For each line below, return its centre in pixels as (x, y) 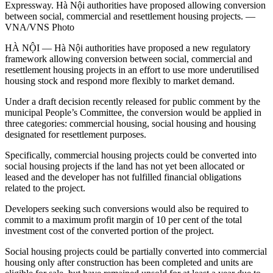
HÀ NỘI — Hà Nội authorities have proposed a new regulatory (128, 48)
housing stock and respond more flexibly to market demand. (120, 81)
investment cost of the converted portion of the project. (109, 231)
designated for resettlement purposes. (76, 135)
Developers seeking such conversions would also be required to (127, 209)
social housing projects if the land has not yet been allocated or (125, 166)
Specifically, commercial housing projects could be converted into (131, 155)
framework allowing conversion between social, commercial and (129, 59)
